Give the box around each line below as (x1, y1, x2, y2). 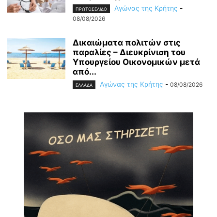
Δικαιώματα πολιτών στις (73, 37, 181, 47)
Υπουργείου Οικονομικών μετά (73, 57, 200, 67)
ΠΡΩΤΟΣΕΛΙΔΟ (76, 6, 107, 12)
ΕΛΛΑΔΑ (76, 82, 93, 88)
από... (73, 66, 96, 77)
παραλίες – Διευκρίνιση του (73, 47, 186, 57)
